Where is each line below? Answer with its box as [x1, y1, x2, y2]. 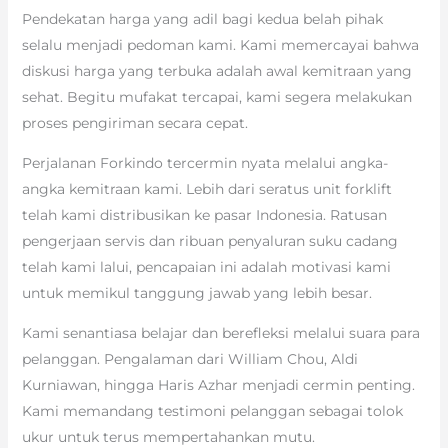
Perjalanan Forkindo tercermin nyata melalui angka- [21, 154, 388, 173]
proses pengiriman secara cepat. [21, 114, 248, 133]
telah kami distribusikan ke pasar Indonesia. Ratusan [21, 206, 387, 225]
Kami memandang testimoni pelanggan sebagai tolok [21, 402, 403, 421]
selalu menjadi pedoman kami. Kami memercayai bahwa [21, 36, 419, 55]
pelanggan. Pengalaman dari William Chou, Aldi [21, 350, 358, 369]
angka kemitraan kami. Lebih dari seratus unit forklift [21, 180, 392, 199]
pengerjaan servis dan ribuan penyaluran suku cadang [21, 232, 398, 251]
